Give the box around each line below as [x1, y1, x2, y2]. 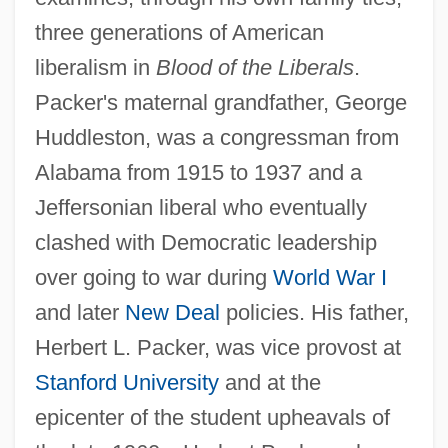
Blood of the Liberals [155, 54, 354, 80]
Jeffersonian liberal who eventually [34, 194, 367, 220]
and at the [218, 369, 321, 395]
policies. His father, [219, 299, 409, 325]
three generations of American [34, 19, 324, 45]
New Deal [124, 299, 220, 325]
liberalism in [34, 54, 156, 80]
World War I [272, 264, 387, 290]
